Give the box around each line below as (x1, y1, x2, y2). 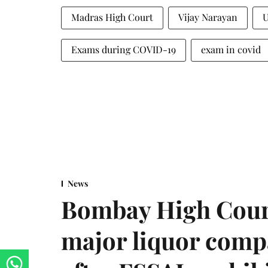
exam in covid (201, 42, 261, 56)
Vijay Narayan (178, 10, 237, 23)
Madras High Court (71, 10, 153, 23)
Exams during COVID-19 (71, 42, 176, 56)
